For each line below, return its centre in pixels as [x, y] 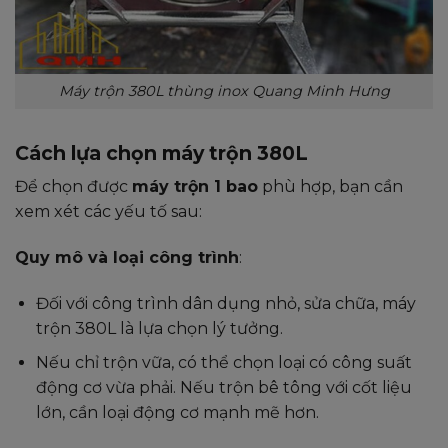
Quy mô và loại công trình [127, 257]
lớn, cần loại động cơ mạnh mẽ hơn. [177, 413]
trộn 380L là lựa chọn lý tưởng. [159, 328]
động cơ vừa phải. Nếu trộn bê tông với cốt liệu [223, 388]
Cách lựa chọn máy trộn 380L [161, 152]
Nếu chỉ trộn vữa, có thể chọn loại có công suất [223, 363]
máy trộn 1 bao [195, 187]
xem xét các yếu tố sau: [108, 212]
